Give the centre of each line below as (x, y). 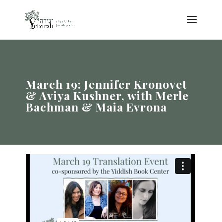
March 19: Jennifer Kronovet (106, 84)
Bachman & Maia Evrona (96, 107)
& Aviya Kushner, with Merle (107, 95)
